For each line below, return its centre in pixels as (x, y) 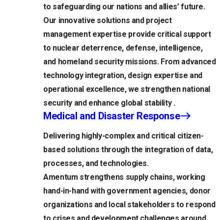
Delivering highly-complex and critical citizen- (124, 136)
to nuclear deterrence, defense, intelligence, (123, 48)
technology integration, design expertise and (123, 76)
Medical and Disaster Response (112, 116)
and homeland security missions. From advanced (130, 62)
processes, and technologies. (96, 164)
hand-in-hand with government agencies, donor (127, 191)
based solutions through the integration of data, (128, 150)
